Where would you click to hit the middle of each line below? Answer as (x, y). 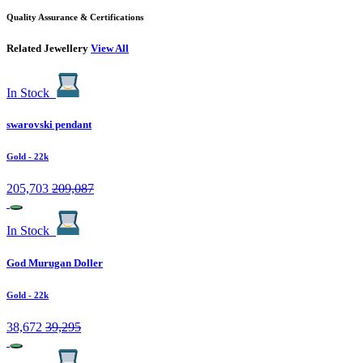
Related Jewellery (49, 49)
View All (110, 49)
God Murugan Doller (55, 263)
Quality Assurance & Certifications (75, 17)
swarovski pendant (49, 125)
